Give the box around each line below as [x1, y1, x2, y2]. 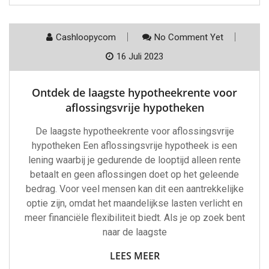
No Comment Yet [154, 32, 223, 43]
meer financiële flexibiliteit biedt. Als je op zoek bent [24, 212, 245, 224]
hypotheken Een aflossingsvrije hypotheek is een [32, 140, 237, 152]
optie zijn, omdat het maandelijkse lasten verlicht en [26, 198, 243, 210]
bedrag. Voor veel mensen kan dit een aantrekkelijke [25, 183, 244, 195]
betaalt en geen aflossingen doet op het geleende [30, 169, 239, 181]
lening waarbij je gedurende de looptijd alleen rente [28, 154, 241, 166]
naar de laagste [102, 226, 167, 238]
